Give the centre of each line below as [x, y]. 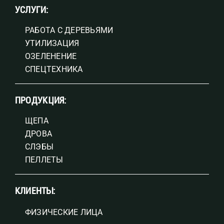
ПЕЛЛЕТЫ [44, 159]
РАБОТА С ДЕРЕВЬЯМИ [69, 30]
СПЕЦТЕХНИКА [54, 69]
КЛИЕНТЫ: [35, 190]
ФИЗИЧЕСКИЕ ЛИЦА [64, 212]
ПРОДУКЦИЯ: [40, 100]
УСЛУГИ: [31, 9]
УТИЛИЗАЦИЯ [52, 43]
